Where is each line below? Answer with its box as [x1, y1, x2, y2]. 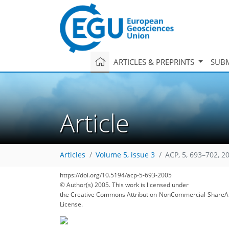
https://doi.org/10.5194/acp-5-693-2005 [60, 171, 172, 179]
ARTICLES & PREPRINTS [113, 56, 196, 67]
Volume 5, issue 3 [96, 150, 155, 160]
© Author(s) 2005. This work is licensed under [60, 180, 189, 189]
